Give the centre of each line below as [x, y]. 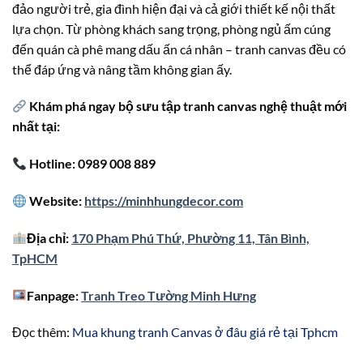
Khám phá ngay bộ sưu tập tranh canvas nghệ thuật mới [188, 106]
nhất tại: [36, 126]
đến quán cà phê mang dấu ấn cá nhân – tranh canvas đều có [179, 49]
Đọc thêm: [42, 332]
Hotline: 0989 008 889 [92, 164]
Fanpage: [54, 295]
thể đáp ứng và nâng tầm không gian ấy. [122, 69]
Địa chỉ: [49, 237]
